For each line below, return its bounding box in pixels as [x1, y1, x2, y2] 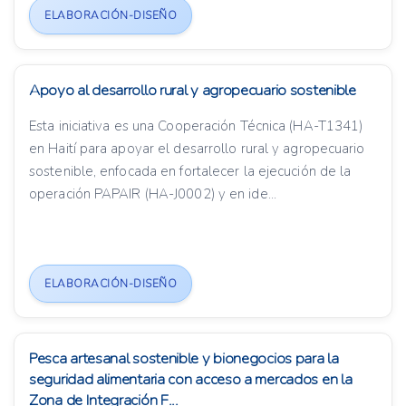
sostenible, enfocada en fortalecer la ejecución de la [29, 162, 352, 181]
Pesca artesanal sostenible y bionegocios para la [29, 348, 339, 370]
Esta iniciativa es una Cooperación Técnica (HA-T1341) [29, 117, 363, 136]
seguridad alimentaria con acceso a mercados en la [29, 369, 353, 391]
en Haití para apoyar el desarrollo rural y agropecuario [29, 140, 365, 159]
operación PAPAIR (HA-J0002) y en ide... [29, 185, 276, 204]
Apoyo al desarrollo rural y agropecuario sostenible [29, 80, 356, 101]
